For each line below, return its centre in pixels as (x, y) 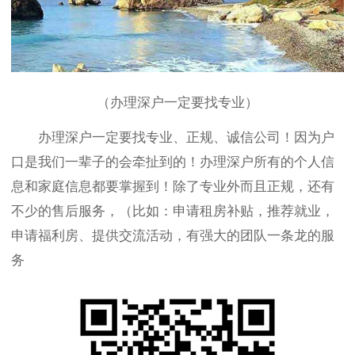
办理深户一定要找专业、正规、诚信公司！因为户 (173, 137)
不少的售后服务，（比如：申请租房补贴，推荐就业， (173, 211)
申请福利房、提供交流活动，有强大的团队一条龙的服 (173, 235)
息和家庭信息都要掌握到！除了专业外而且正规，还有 (173, 186)
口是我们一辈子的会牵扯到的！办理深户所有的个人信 (173, 162)
